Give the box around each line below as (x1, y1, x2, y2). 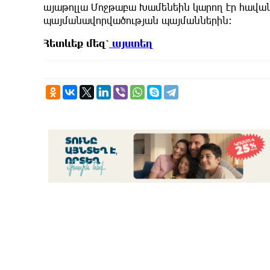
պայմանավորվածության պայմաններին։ (43, 14, 232, 26)
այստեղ (112, 37, 153, 49)
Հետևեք (43, 37, 83, 49)
